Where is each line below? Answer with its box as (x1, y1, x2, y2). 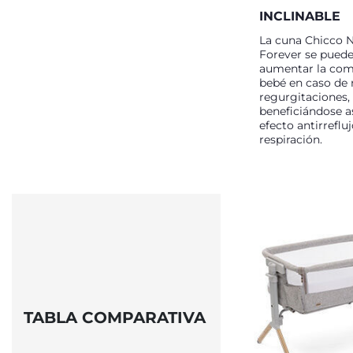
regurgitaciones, (259, 90, 350, 104)
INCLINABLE (259, 9, 340, 24)
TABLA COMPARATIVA (24, 308, 206, 327)
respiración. (259, 132, 322, 147)
